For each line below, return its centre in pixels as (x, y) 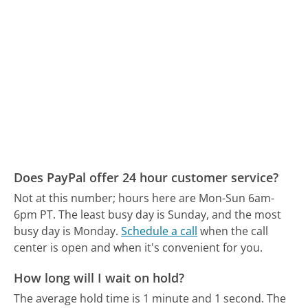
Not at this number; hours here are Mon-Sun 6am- (144, 198)
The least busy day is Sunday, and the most (170, 215)
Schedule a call (159, 231)
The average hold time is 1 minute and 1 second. (139, 298)
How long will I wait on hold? (99, 277)
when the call (233, 231)
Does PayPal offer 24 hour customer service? (146, 177)
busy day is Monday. (66, 231)
